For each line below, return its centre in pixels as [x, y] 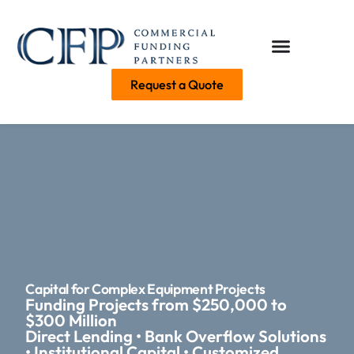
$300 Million [72, 320]
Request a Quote [177, 85]
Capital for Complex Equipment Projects [146, 288]
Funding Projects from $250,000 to [156, 304]
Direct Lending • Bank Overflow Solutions [176, 335]
